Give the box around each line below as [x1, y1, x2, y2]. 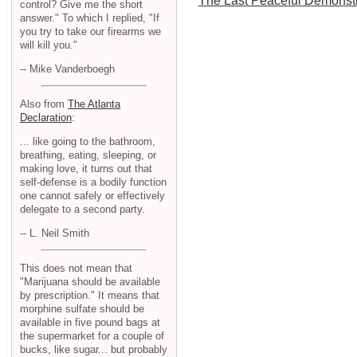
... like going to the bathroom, [20, 135, 155, 147]
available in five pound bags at [20, 316, 160, 329]
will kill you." [20, 38, 77, 51]
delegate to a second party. [20, 202, 145, 215]
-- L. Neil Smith [20, 226, 89, 239]
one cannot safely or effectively [20, 189, 165, 202]
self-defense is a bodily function [20, 175, 167, 188]
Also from [20, 98, 68, 111]
